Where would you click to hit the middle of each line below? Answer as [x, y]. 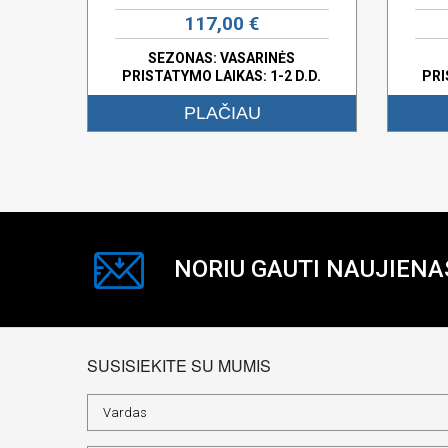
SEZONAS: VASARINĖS [222, 57]
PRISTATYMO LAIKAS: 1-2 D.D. [222, 75]
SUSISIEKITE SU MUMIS [179, 365]
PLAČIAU [222, 112]
